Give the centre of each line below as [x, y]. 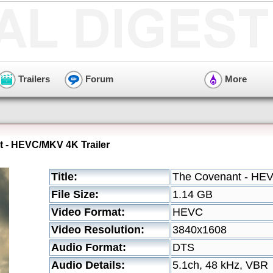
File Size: [75, 194]
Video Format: [88, 212]
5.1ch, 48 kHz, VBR [220, 265]
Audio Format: [89, 247]
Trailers [33, 79]
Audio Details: [88, 265]
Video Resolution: [98, 230]
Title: [64, 177]
